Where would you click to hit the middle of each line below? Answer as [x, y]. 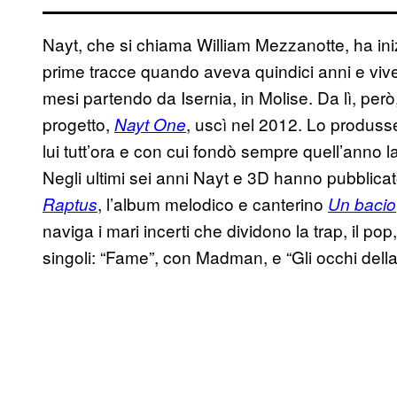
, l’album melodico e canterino [213, 204]
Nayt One [150, 125]
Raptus [70, 204]
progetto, [78, 124]
